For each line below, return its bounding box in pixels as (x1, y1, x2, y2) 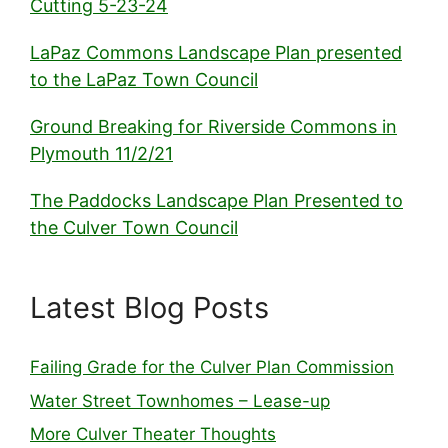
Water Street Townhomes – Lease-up (30, 390, 330, 411)
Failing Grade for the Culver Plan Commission (30, 357, 394, 378)
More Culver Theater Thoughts (30, 424, 276, 445)
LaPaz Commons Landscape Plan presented (30, 42, 402, 64)
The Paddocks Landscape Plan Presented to (30, 190, 403, 212)
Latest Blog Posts (30, 290, 269, 326)
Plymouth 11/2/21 (30, 143, 173, 165)
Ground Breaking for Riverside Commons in (30, 116, 397, 138)
